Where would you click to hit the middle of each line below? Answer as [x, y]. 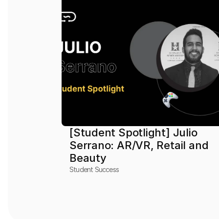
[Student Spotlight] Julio [133, 132]
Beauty [88, 158]
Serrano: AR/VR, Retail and [139, 145]
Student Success [94, 169]
